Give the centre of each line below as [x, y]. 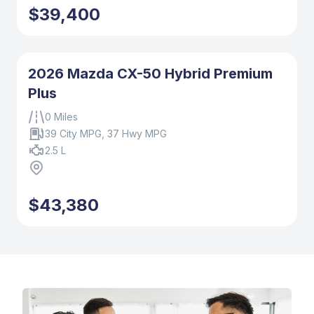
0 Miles [61, 117]
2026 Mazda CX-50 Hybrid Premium [150, 74]
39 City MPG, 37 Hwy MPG [106, 134]
